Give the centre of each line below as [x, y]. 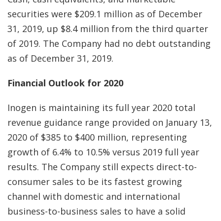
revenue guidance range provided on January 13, [110, 122]
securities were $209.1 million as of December [105, 14]
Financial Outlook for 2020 [65, 83]
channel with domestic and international [94, 196]
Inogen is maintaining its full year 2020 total [101, 108]
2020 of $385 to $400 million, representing [97, 137]
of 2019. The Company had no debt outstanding [109, 43]
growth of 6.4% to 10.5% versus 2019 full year [103, 152]
